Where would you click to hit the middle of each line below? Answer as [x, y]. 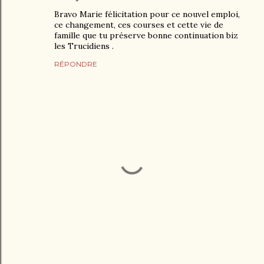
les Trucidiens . [84, 46]
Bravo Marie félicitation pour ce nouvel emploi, [147, 14]
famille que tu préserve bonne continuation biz [146, 35]
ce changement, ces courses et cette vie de [139, 25]
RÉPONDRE [76, 64]
